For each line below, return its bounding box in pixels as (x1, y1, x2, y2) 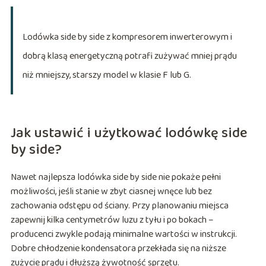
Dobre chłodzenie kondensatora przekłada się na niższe (10, 241, 226, 256)
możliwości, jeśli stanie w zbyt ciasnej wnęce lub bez (10, 184, 212, 199)
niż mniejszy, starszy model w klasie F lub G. (22, 68, 191, 83)
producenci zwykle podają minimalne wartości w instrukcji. (10, 227, 237, 242)
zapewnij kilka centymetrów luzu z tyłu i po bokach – (10, 213, 214, 228)
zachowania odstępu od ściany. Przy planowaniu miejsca (10, 198, 229, 214)
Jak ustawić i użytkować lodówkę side (10, 122, 247, 145)
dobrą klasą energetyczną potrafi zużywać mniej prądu (22, 49, 237, 64)
